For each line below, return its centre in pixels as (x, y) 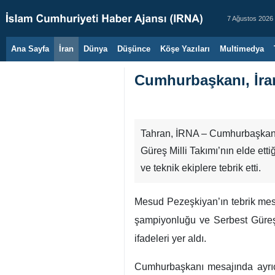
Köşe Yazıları (185, 49)
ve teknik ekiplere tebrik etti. (201, 168)
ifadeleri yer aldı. (172, 238)
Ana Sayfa (30, 49)
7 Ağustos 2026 (250, 18)
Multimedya (242, 49)
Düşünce (134, 49)
